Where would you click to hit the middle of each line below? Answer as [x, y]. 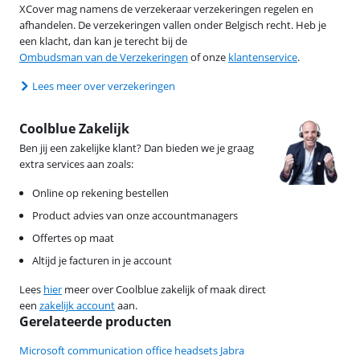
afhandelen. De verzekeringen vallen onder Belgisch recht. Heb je [173, 25]
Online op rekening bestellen [100, 192]
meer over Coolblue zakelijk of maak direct [164, 289]
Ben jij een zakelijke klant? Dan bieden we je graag [137, 147]
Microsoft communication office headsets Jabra [132, 350]
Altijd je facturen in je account [102, 260]
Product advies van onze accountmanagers [135, 215]
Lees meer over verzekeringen [104, 86]
